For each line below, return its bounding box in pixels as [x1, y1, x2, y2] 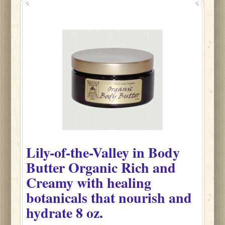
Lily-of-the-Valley [26, 142, 133, 163]
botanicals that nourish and [26, 187, 192, 208]
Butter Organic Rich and [26, 157, 176, 178]
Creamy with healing [26, 172, 152, 193]
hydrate [26, 202, 73, 223]
